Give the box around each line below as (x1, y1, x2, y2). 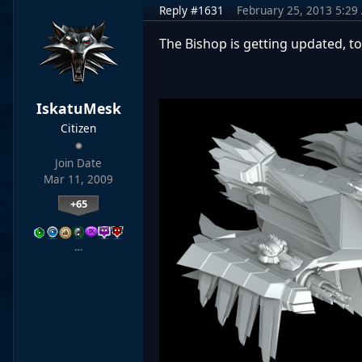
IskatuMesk (36, 99, 121, 118)
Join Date (55, 156, 102, 170)
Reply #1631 (159, 2, 224, 18)
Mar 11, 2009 (44, 172, 113, 187)
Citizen (61, 120, 96, 136)
